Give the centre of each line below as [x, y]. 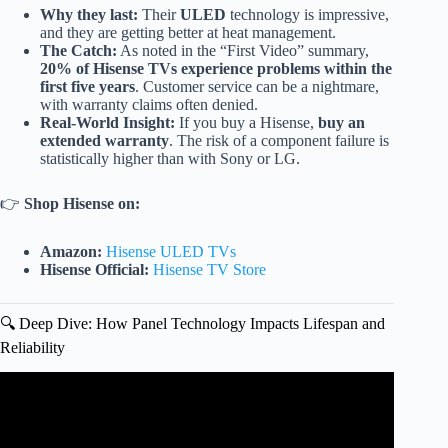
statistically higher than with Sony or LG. [170, 158]
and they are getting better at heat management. [188, 32]
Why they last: [89, 14]
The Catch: [78, 50]
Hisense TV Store [209, 269]
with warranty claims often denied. [149, 104]
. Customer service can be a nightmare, [257, 86]
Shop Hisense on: [82, 203]
